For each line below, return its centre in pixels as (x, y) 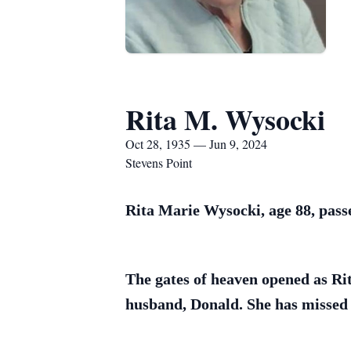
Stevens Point (159, 163)
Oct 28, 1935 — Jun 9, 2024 (196, 144)
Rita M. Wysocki (225, 119)
